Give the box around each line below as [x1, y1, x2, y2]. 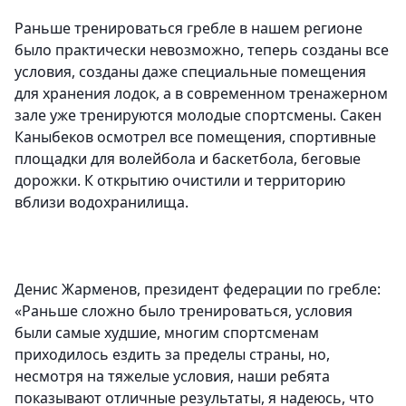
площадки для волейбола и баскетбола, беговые [14, 149, 361, 169]
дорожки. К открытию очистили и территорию [14, 170, 345, 191]
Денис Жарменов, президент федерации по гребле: [14, 279, 381, 300]
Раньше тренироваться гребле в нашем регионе [14, 18, 362, 39]
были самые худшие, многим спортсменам [14, 323, 319, 343]
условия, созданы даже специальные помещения [14, 62, 366, 82]
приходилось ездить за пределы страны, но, [14, 344, 330, 365]
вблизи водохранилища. [14, 192, 188, 213]
